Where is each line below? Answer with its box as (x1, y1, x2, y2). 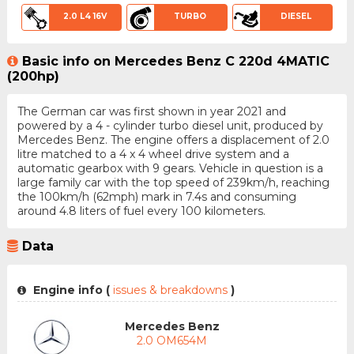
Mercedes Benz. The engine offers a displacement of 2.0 (17, 133, 330, 148)
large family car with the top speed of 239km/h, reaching (17, 175, 330, 190)
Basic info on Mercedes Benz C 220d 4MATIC (21, 54, 330, 70)
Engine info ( (29, 282, 110, 297)
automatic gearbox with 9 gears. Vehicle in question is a (17, 161, 323, 176)
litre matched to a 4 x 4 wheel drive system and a (17, 147, 289, 162)
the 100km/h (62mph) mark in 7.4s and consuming (17, 190, 296, 205)
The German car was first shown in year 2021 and (17, 104, 286, 119)
